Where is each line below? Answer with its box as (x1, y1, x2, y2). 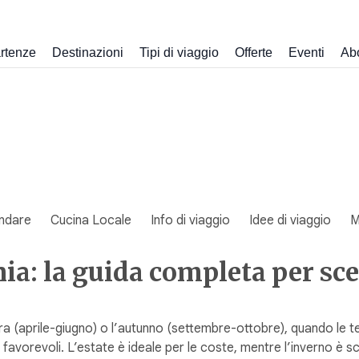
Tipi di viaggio (139, 45, 219, 59)
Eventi (288, 45, 325, 59)
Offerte (235, 45, 272, 59)
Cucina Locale (50, 212, 131, 228)
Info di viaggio (151, 212, 230, 228)
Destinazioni (52, 45, 123, 59)
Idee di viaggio (249, 212, 331, 228)
